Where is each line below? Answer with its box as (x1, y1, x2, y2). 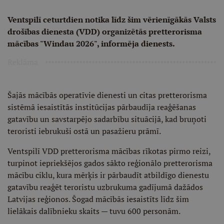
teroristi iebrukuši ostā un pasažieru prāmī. (7, 125, 161, 136)
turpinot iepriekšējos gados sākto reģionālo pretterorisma (7, 157, 212, 168)
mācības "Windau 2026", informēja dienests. (7, 38, 175, 49)
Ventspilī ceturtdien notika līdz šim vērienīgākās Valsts (7, 14, 216, 25)
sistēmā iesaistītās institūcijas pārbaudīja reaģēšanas (7, 101, 196, 112)
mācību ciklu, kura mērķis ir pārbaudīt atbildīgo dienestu (7, 169, 209, 180)
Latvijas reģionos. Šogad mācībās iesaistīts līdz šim (7, 193, 189, 204)
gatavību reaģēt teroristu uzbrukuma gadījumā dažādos (7, 181, 203, 192)
